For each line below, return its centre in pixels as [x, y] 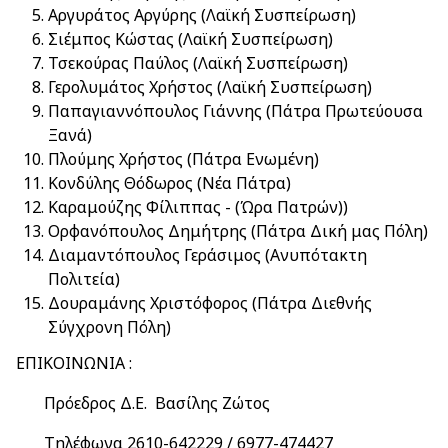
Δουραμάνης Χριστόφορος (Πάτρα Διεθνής [210, 303]
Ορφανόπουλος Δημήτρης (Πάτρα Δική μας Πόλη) [238, 231]
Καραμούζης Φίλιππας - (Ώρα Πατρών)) [198, 207]
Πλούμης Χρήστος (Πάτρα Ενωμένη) [183, 159]
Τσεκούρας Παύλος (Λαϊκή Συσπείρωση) [198, 63]
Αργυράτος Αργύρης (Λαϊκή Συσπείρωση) [202, 15]
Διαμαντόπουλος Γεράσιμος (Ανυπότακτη [207, 255]
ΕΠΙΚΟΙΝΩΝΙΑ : [74, 363]
